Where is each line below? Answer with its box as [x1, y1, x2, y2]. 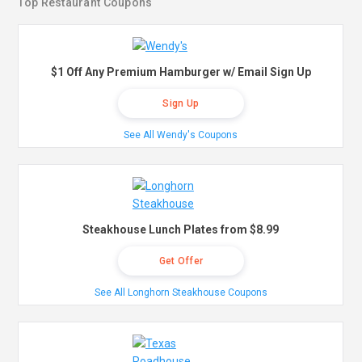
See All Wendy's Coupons [124, 129, 238, 141]
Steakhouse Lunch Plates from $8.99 [82, 223, 280, 237]
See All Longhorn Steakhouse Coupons [94, 287, 267, 299]
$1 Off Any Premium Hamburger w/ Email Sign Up [50, 65, 311, 79]
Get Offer [158, 255, 204, 267]
